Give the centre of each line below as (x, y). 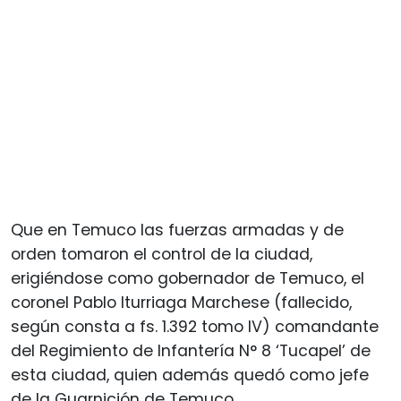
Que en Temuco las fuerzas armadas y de (177, 230)
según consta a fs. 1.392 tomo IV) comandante (195, 326)
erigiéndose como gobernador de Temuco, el (188, 278)
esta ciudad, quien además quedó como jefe (190, 375)
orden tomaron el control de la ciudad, (162, 254)
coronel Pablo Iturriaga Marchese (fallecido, (181, 302)
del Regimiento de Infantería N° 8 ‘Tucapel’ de (191, 350)
